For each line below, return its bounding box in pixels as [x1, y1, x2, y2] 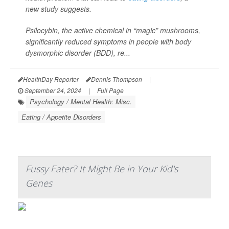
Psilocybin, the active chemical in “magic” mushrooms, [26, 25, 200, 36]
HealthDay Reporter [23, 75, 79, 84]
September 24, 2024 [23, 86, 81, 95]
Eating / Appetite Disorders [21, 112, 101, 122]
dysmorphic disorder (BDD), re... [26, 48, 130, 58]
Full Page [97, 86, 124, 95]
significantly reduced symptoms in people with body [26, 36, 191, 47]
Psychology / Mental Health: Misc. [30, 97, 132, 107]
